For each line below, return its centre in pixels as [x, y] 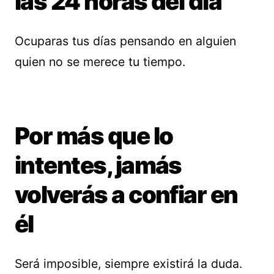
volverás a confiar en [126, 194]
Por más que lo [94, 136]
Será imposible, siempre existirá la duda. [128, 264]
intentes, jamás [98, 165]
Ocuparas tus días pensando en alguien [125, 41]
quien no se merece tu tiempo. [100, 62]
